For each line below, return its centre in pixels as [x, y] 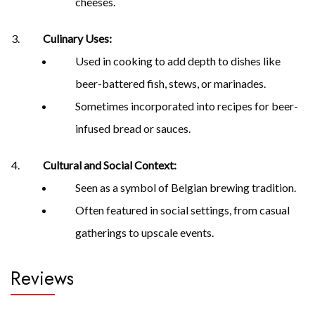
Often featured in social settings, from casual [182, 210]
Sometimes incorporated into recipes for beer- [187, 105]
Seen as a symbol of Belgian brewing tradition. [186, 187]
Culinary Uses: [77, 38]
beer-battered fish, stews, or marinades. [171, 83]
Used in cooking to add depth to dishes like [178, 60]
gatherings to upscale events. [144, 232]
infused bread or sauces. [133, 128]
